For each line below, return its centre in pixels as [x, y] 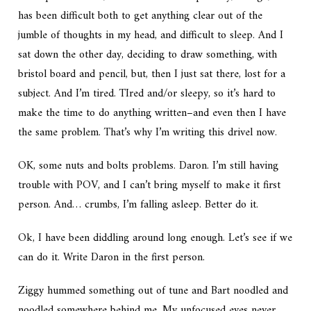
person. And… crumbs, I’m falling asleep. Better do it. [138, 205]
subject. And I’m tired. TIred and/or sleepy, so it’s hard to [147, 94]
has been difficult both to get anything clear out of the [141, 16]
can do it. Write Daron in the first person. [112, 258]
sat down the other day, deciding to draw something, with [148, 55]
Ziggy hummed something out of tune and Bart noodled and [153, 291]
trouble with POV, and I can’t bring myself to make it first [150, 186]
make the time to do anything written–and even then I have [152, 114]
